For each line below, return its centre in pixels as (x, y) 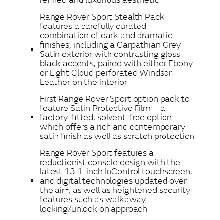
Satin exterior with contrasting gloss (110, 54)
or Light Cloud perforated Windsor (106, 73)
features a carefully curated (93, 26)
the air (52, 190)
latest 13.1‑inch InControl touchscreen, (116, 171)
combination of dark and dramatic (106, 35)
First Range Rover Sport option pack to (115, 99)
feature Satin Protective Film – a (102, 108)
